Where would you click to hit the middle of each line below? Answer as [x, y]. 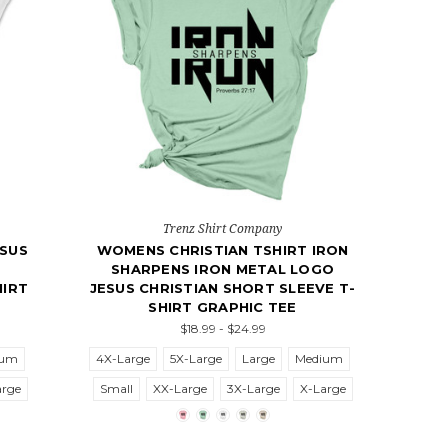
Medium [319, 359]
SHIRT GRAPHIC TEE [222, 307]
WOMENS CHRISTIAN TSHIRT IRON [222, 250]
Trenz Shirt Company [223, 229]
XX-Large [179, 389]
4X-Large [123, 359]
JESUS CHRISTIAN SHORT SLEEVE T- [222, 288]
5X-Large [196, 359]
